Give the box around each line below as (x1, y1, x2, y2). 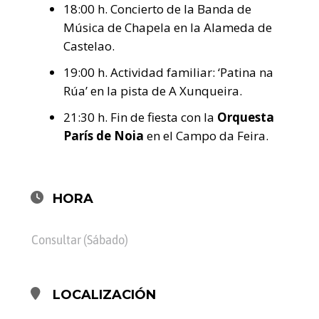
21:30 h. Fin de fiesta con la (63, 109, 217, 126)
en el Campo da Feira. (144, 127, 268, 145)
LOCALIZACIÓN (53, 287, 156, 303)
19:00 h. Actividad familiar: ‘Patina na (63, 63, 273, 80)
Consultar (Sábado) (31, 232, 128, 248)
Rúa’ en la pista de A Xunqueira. (63, 82, 242, 99)
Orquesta (217, 109, 274, 126)
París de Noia (63, 127, 144, 145)
